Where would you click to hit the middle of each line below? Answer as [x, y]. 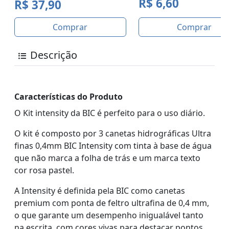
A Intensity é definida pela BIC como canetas [100, 191]
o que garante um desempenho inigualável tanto [109, 215]
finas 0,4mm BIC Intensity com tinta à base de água [113, 146]
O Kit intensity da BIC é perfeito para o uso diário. [110, 113]
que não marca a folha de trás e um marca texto [107, 158]
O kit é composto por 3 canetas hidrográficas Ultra [113, 134]
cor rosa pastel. [44, 170]
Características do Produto [68, 97]
